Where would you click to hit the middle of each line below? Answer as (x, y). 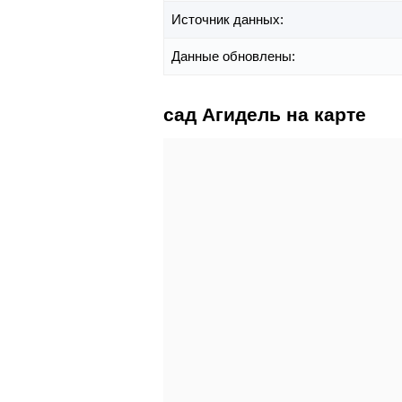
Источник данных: (229, 20)
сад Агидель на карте (265, 115)
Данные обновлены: (235, 57)
